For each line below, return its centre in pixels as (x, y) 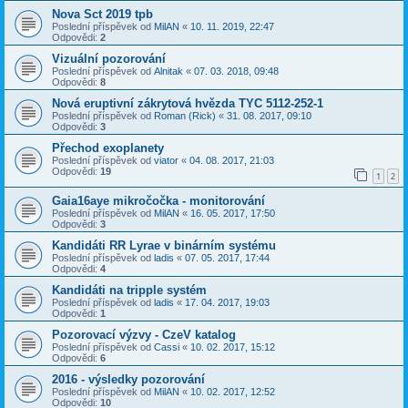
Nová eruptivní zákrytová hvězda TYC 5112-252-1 (188, 103)
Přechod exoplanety (108, 148)
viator (166, 160)
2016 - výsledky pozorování (128, 380)
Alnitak (168, 71)
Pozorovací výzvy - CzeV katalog (144, 335)
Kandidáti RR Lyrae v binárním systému (164, 246)
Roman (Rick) (185, 115)
